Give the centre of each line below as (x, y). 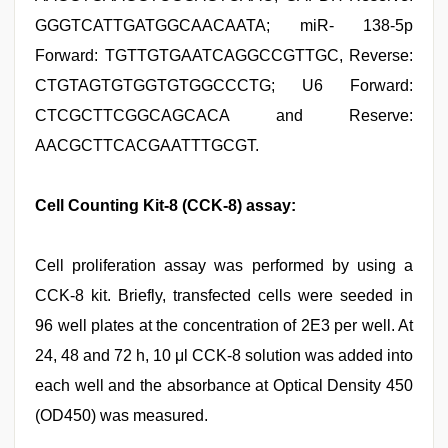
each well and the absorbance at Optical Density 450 (224, 385)
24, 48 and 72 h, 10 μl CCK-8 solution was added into (224, 355)
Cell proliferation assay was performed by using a (224, 265)
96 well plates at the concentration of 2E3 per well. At (224, 325)
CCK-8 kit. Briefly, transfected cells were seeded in (224, 295)
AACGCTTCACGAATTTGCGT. (147, 145)
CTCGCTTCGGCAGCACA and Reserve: (224, 115)
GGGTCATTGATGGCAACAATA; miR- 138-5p (224, 25)
